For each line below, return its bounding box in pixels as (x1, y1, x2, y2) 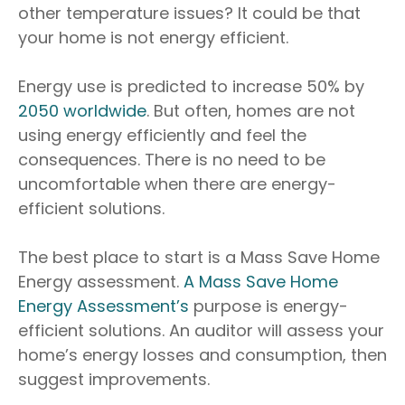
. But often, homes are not (146, 99, 355, 122)
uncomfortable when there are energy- (18, 172, 336, 195)
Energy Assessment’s (18, 294, 189, 317)
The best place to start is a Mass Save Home (18, 245, 380, 268)
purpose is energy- (189, 294, 348, 317)
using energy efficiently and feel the (18, 123, 306, 146)
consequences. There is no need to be (18, 147, 325, 171)
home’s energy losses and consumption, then (18, 343, 387, 366)
